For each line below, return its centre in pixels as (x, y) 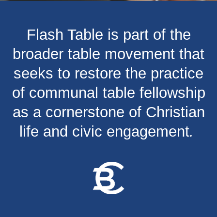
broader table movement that (108, 54)
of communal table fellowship (108, 93)
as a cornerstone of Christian (108, 112)
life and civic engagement (104, 131)
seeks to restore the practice (108, 73)
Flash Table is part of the (108, 34)
